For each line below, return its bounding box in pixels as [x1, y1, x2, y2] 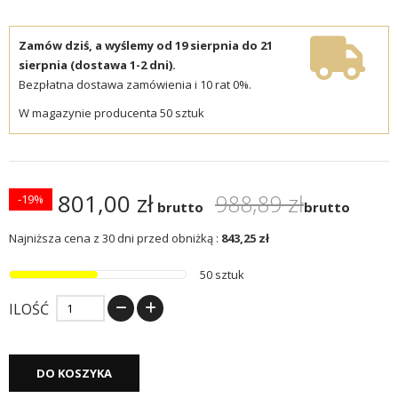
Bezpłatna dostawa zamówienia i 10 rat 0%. [19, 76, 251, 93]
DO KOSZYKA [36, 365, 112, 382]
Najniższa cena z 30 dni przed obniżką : [9, 230, 219, 247]
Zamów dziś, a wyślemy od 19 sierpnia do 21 [19, 37, 273, 54]
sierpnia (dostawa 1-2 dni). [19, 57, 176, 74]
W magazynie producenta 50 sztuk [19, 105, 204, 122]
